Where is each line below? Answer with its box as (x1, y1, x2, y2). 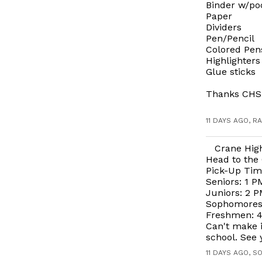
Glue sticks (206, 66, 256, 77)
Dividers (206, 22, 242, 33)
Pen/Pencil (206, 33, 254, 44)
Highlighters (206, 55, 260, 66)
